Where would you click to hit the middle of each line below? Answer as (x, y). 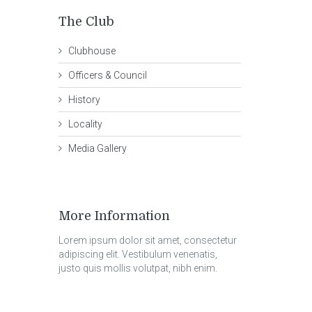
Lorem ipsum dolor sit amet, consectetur (147, 240)
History (84, 100)
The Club (86, 22)
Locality (85, 124)
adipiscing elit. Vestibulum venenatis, (138, 254)
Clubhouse (92, 51)
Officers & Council (107, 75)
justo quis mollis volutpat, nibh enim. (138, 268)
